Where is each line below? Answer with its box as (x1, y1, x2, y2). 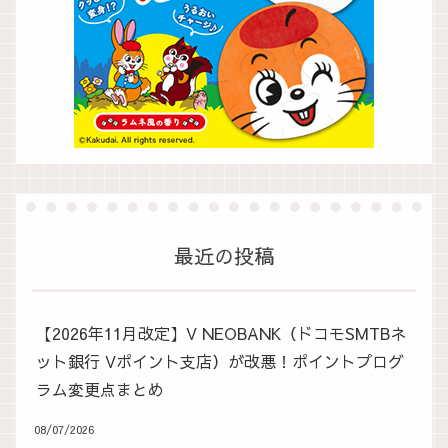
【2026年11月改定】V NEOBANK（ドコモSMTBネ (36, 322, 406, 345)
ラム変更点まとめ (36, 378, 164, 401)
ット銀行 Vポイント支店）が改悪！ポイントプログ (36, 350, 404, 373)
